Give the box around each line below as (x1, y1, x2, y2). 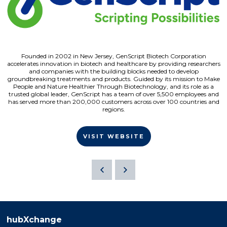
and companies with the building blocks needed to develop (28, 67, 199, 75)
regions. (102, 105, 125, 113)
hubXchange (7, 215, 62, 225)
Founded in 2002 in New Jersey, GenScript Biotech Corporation (21, 52, 206, 60)
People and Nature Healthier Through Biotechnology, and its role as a (13, 83, 214, 91)
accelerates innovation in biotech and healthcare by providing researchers (7, 60, 220, 68)
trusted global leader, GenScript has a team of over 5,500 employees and (8, 90, 219, 98)
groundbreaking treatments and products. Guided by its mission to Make (7, 75, 220, 83)
